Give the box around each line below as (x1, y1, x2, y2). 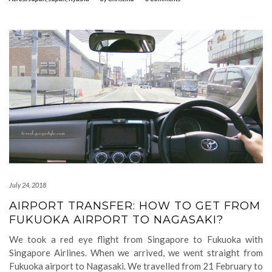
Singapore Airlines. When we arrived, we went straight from (9, 247, 263, 258)
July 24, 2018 (9, 181, 46, 189)
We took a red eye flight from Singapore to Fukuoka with (9, 234, 263, 245)
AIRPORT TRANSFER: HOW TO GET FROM (9, 199, 260, 212)
